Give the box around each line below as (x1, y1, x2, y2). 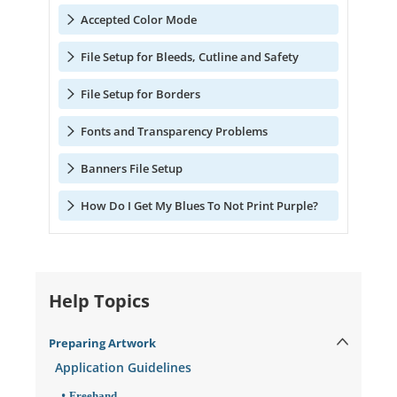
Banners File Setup (80, 160, 183, 176)
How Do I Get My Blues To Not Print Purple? (80, 197, 318, 214)
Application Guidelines (54, 359, 191, 377)
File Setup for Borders (80, 85, 200, 102)
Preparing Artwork (48, 334, 156, 351)
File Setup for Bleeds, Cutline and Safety (80, 48, 299, 65)
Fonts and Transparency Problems (80, 122, 268, 139)
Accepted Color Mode (80, 11, 197, 27)
